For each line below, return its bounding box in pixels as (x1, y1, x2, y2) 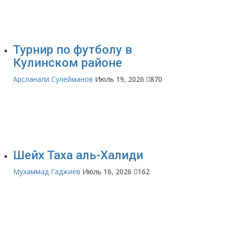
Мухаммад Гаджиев (13, 166, 80, 176)
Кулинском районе (13, 55, 122, 70)
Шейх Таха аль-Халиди (13, 148, 143, 162)
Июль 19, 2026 (95, 74, 144, 84)
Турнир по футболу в (13, 42, 132, 57)
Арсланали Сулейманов (13, 74, 93, 84)
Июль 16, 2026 (82, 166, 132, 176)
